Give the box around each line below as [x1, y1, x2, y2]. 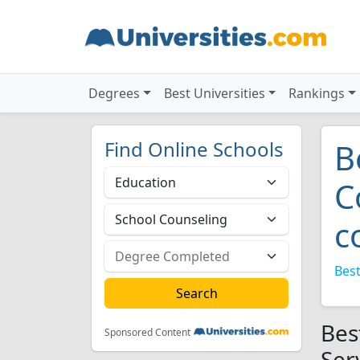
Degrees [88, 84, 140, 102]
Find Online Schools [104, 136, 284, 162]
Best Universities [163, 84, 265, 102]
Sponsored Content [104, 325, 190, 339]
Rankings [288, 84, 346, 102]
